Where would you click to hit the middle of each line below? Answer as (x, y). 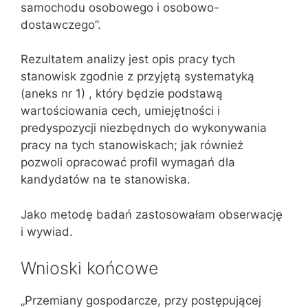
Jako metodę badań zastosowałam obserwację (152, 214)
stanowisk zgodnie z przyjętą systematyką (137, 76)
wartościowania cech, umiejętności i (120, 111)
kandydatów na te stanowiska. (106, 179)
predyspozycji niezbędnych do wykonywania (144, 128)
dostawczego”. (61, 24)
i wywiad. (47, 231)
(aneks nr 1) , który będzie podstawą (122, 93)
